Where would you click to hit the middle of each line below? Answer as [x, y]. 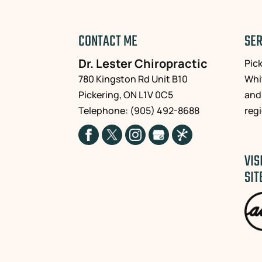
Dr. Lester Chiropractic [143, 63]
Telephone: [104, 110]
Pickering [99, 94]
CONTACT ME [108, 41]
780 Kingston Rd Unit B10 [133, 79]
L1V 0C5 [156, 94]
